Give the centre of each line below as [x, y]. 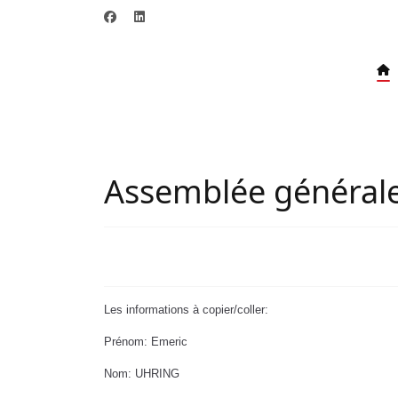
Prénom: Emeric [146, 342]
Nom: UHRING [142, 374]
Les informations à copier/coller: [186, 310]
